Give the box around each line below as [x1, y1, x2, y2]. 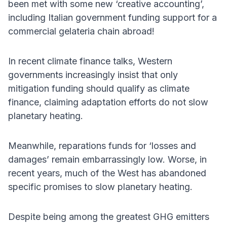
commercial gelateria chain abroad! [8, 26, 155, 37]
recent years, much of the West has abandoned [8, 168, 206, 179]
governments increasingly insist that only [8, 69, 178, 81]
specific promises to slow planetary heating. [8, 181, 193, 193]
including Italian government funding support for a [8, 12, 217, 23]
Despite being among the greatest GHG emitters [8, 211, 209, 222]
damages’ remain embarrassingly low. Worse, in [8, 154, 207, 165]
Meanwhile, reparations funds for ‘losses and [8, 140, 196, 152]
